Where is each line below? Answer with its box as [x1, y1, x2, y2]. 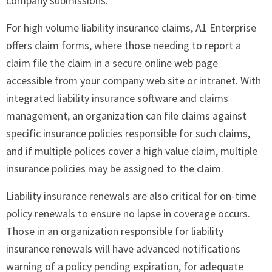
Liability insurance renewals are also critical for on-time [6, 188, 256, 203]
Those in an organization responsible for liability [6, 223, 223, 238]
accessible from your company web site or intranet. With [6, 73, 261, 87]
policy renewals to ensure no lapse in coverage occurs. [6, 206, 250, 220]
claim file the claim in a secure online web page [6, 55, 218, 70]
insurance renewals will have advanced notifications [6, 241, 240, 256]
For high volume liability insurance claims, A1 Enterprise [6, 20, 256, 35]
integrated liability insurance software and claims [6, 90, 228, 105]
